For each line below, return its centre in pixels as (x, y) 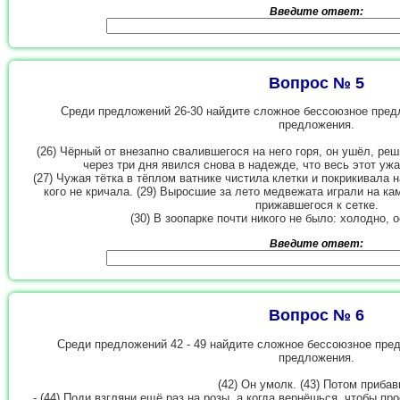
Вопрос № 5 (317, 83)
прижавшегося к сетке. (317, 204)
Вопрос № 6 (317, 316)
